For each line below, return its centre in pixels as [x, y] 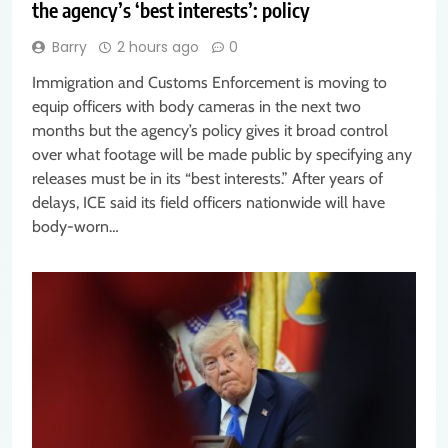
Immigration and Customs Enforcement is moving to [209, 83]
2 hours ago [158, 47]
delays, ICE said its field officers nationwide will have [208, 203]
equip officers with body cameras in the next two [196, 107]
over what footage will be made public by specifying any [222, 155]
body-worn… [75, 227]
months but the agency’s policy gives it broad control [210, 131]
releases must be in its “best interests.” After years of [207, 179]
